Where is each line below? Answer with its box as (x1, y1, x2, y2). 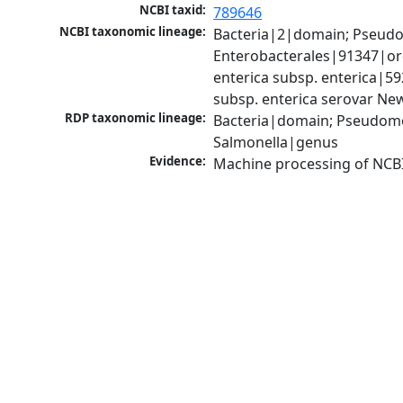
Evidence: (149, 153, 207, 170)
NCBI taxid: (139, 2, 207, 19)
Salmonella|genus (213, 132, 339, 153)
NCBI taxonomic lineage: (59, 23, 207, 40)
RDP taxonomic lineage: (65, 110, 207, 127)
